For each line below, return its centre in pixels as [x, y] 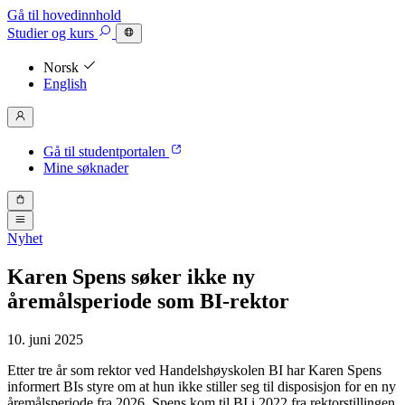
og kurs [73, 33]
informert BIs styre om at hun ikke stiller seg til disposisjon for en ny [202, 387]
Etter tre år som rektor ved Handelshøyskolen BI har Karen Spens [194, 371]
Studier [28, 33]
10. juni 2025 [45, 340]
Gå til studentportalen [106, 151]
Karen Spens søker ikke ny [131, 277]
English [65, 84]
